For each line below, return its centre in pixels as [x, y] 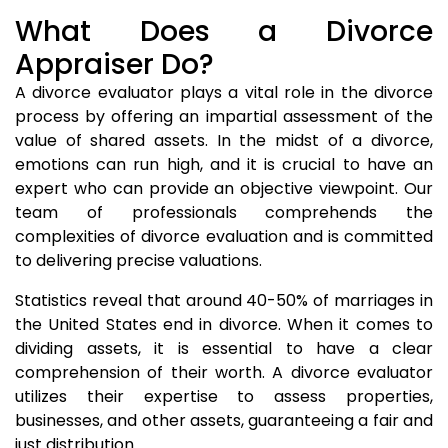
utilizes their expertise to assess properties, [224, 396]
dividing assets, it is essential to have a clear [224, 348]
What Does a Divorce [224, 31]
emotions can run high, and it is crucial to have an [224, 164]
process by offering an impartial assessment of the [224, 116]
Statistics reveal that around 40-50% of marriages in [224, 300]
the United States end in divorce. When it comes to [224, 324]
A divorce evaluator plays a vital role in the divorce [224, 92]
